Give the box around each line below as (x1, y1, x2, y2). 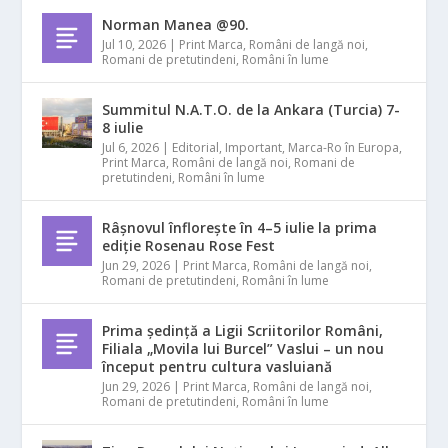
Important (225, 138, 283, 156)
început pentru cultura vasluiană (102, 356, 333, 376)
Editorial (172, 138, 220, 156)
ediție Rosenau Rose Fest (102, 235, 276, 255)
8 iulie (102, 117, 144, 137)
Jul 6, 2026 (102, 138, 160, 156)
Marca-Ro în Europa (288, 138, 400, 156)
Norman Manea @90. (102, 14, 250, 34)
